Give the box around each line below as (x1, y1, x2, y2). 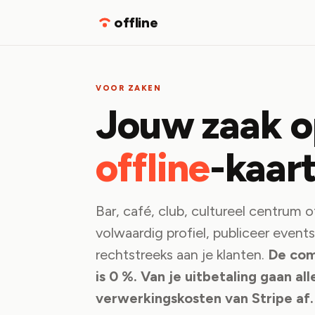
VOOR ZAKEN (96, 84, 161, 93)
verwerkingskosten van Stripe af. (96, 290, 314, 307)
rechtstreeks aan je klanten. (96, 246, 268, 263)
